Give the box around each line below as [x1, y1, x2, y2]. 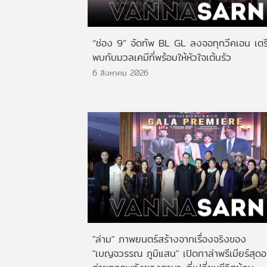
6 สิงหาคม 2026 [92, 67, 148, 79]
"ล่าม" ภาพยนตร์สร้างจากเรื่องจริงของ [92, 231, 246, 247]
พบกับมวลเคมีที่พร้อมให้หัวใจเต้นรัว [92, 49, 231, 65]
